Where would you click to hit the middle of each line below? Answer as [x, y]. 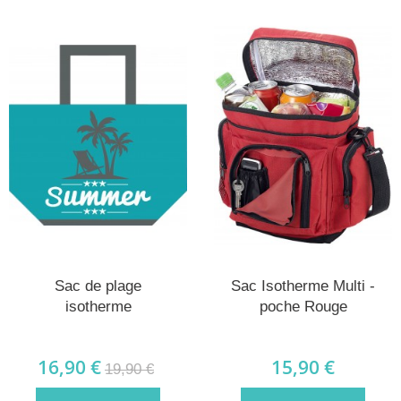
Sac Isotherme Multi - [303, 286]
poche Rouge [303, 306]
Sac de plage [98, 286]
